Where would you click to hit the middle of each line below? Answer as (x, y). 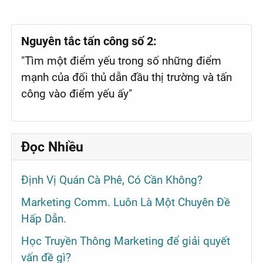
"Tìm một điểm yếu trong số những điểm (122, 61)
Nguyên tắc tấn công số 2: (89, 41)
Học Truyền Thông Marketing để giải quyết (126, 241)
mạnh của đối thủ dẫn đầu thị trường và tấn (127, 77)
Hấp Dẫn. (44, 219)
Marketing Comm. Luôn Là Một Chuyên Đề (126, 203)
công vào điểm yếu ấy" (77, 94)
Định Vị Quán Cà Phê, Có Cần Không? (112, 180)
